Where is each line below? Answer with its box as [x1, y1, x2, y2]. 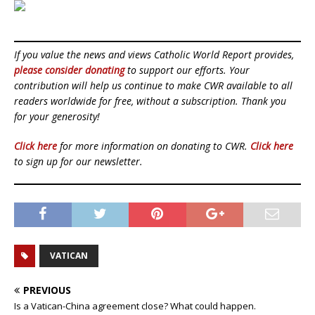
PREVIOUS [23, 283, 71, 297]
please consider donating [14, 63, 124, 77]
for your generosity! [14, 110, 100, 124]
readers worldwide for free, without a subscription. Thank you [14, 94, 286, 108]
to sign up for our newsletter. [14, 155, 143, 169]
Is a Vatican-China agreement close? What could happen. [14, 300, 256, 313]
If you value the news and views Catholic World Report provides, [14, 48, 294, 62]
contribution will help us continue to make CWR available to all [14, 79, 292, 93]
